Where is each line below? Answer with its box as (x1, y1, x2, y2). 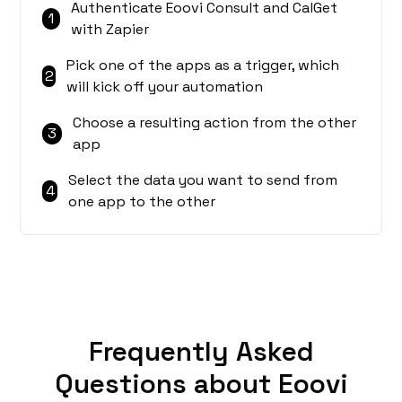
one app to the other (68, 192, 216, 212)
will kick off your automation (66, 77, 264, 97)
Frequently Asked (88, 334, 314, 370)
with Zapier (71, 20, 150, 39)
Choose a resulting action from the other (73, 113, 357, 133)
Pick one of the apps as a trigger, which (66, 56, 340, 75)
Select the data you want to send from (68, 170, 338, 190)
